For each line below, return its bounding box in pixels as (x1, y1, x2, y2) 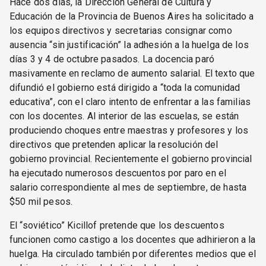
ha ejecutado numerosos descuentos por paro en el (9, 167, 227, 179)
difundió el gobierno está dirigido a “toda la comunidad (9, 82, 240, 94)
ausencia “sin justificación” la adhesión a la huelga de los (9, 39, 249, 51)
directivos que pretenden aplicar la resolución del (9, 139, 218, 151)
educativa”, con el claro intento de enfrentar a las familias (9, 96, 251, 108)
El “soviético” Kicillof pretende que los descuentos (9, 220, 224, 232)
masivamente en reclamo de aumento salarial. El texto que (9, 68, 255, 80)
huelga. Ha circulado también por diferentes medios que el (9, 248, 256, 260)
